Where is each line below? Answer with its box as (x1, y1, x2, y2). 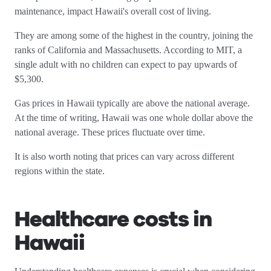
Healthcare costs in (15, 204, 212, 234)
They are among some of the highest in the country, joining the (15, 30, 253, 41)
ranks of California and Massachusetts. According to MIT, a (15, 45, 242, 55)
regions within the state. (15, 166, 109, 176)
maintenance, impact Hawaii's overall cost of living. (15, 6, 216, 16)
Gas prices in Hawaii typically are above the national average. (15, 98, 250, 108)
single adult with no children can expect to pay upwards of (15, 59, 237, 70)
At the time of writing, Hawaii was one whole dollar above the (15, 113, 253, 123)
